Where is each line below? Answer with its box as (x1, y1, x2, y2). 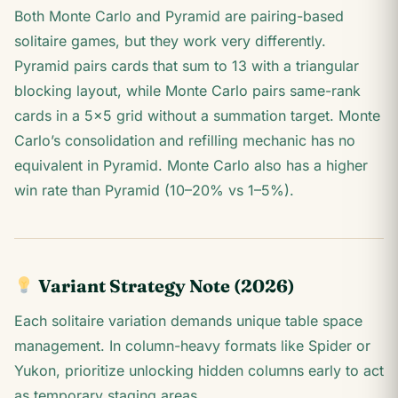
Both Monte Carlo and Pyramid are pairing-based (14, 7, 344, 25)
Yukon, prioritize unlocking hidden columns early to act (14, 362, 384, 379)
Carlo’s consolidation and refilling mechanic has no (14, 131, 355, 149)
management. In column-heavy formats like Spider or (14, 337, 370, 354)
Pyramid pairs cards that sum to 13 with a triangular (14, 57, 359, 75)
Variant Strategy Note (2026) (34, 275, 295, 297)
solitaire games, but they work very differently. (14, 32, 326, 50)
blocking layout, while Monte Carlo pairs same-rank (14, 82, 361, 99)
